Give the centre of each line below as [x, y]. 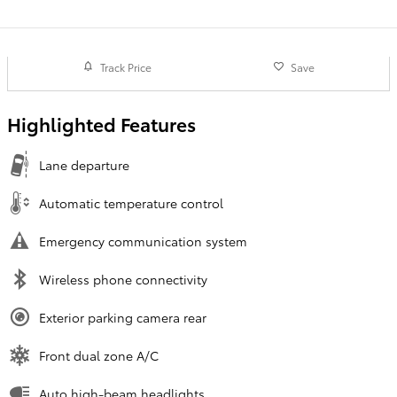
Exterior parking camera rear [123, 318]
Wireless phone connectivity [123, 280]
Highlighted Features [101, 124]
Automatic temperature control [131, 203]
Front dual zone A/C [99, 356]
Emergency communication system [143, 241]
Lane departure [84, 165]
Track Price [126, 66]
